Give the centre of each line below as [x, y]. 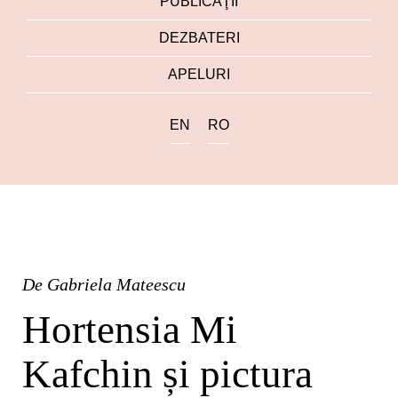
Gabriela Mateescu [116, 284]
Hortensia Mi [130, 330]
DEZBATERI [199, 38]
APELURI [199, 74]
